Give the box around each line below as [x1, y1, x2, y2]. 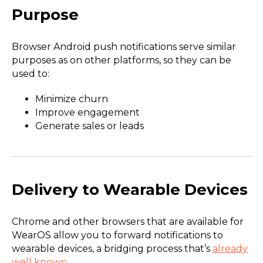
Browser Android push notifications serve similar [12, 41, 236, 53]
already [213, 243, 248, 255]
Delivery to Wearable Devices [12, 180, 248, 200]
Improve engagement [35, 107, 140, 119]
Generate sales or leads [35, 120, 144, 132]
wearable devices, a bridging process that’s [12, 243, 213, 255]
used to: [12, 68, 49, 80]
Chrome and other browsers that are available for [12, 216, 244, 228]
